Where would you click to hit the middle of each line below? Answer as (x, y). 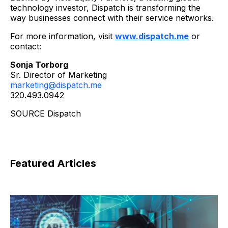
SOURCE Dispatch (46, 113)
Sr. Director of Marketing (59, 75)
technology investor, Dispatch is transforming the (105, 7)
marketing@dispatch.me (56, 85)
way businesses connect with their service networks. (112, 18)
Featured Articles (53, 163)
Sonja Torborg (39, 64)
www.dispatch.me (152, 36)
